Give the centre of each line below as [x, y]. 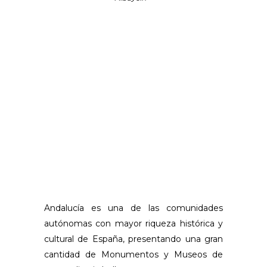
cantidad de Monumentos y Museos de [133, 255]
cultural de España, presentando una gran [133, 239]
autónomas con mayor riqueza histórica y [133, 224]
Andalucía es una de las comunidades [133, 208]
